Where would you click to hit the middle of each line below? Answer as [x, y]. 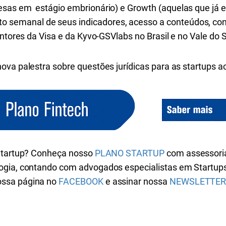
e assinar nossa [136, 181]
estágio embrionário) [77, 8]
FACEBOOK [81, 181]
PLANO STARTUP [129, 153]
